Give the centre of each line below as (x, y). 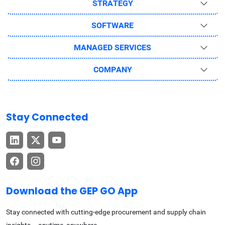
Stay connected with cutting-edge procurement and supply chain (106, 212)
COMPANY (113, 69)
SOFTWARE (113, 25)
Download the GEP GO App (72, 191)
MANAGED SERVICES (113, 47)
